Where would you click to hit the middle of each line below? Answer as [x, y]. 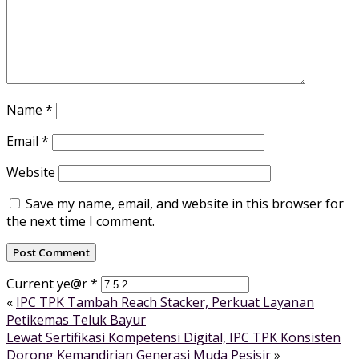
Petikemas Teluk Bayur [76, 319]
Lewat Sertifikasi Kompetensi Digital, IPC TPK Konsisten [173, 337]
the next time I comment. [81, 221]
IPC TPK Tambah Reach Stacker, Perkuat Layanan [165, 302]
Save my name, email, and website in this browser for [185, 203]
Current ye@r [48, 283]
